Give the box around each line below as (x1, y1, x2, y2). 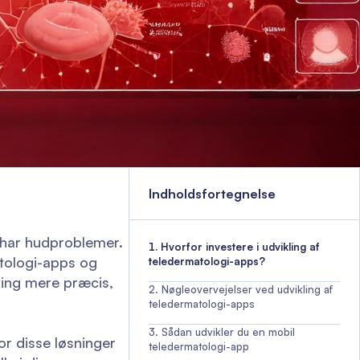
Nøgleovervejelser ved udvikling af (162, 283, 333, 296)
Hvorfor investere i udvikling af (161, 240, 320, 253)
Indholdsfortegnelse (149, 186, 276, 202)
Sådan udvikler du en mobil (162, 325, 295, 338)
